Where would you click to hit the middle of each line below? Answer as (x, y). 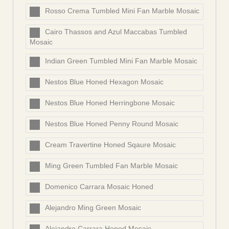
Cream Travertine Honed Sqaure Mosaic (110, 145)
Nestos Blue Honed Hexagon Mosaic (104, 82)
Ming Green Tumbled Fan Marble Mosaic (111, 166)
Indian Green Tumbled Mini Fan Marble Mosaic (121, 61)
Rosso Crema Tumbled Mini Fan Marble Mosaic (122, 11)
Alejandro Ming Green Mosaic (93, 208)
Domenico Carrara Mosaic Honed (99, 187)
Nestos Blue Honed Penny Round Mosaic (112, 124)
